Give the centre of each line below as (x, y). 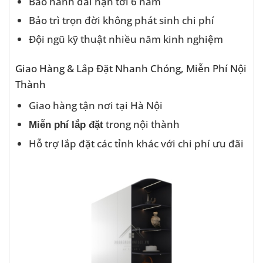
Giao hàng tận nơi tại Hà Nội (95, 105)
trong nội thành (141, 124)
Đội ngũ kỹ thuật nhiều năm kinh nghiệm (126, 39)
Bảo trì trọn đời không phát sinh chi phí (121, 20)
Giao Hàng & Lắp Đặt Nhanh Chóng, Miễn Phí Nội (131, 68)
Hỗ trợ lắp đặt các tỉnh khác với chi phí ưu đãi (136, 143)
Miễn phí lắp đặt (66, 124)
